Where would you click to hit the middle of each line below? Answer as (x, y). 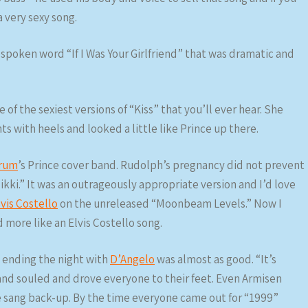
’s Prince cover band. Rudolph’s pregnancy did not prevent (161, 165)
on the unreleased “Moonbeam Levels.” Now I (170, 203)
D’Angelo (132, 259)
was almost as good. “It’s (216, 259)
